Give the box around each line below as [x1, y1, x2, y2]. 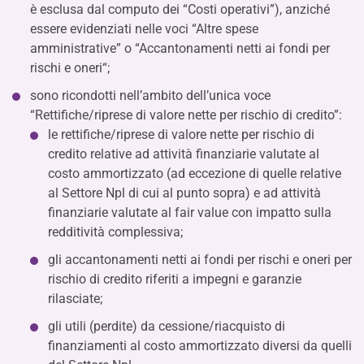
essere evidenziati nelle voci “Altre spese [30, 21, 258, 37]
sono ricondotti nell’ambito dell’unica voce [30, 88, 271, 103]
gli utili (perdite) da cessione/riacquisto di [48, 318, 285, 334]
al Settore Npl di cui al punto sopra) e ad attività [48, 185, 321, 201]
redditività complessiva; [48, 224, 183, 240]
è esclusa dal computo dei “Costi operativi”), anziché [30, 2, 330, 17]
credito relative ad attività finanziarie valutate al [48, 146, 319, 162]
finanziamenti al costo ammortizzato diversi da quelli [48, 338, 352, 353]
